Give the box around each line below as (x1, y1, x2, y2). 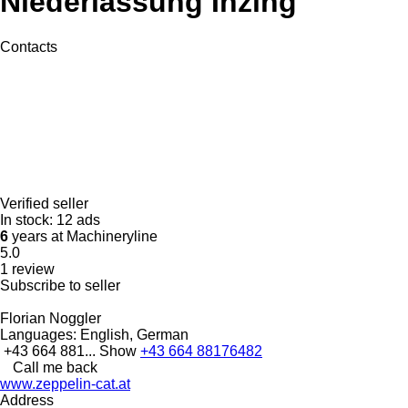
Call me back (13, 359, 97, 375)
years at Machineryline (8, 228, 158, 244)
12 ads (56, 211, 100, 228)
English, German (76, 326, 189, 342)
